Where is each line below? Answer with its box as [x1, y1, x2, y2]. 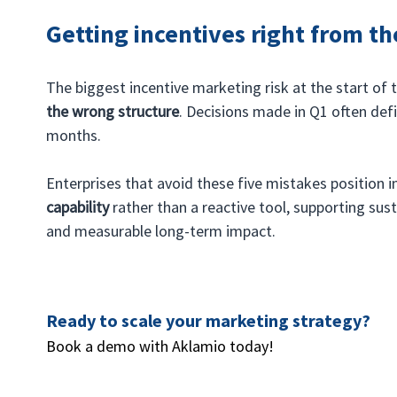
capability [46, 196, 110, 217]
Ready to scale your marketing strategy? [46, 308, 375, 331]
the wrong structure [46, 100, 180, 121]
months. [46, 124, 102, 145]
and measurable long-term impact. [46, 220, 276, 241]
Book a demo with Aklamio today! [46, 335, 275, 356]
